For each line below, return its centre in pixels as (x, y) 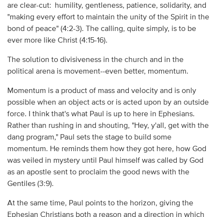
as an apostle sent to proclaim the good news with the (98, 173)
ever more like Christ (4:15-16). (57, 41)
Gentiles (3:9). (30, 184)
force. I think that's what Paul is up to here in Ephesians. (101, 115)
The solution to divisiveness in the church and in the (95, 60)
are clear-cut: (30, 6)
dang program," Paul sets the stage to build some (89, 138)
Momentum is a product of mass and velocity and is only (101, 91)
